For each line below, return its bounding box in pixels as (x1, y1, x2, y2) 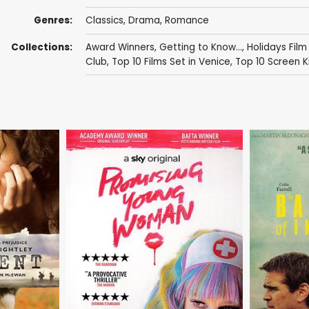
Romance (164, 14, 209, 28)
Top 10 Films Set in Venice (111, 54, 230, 68)
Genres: (33, 14, 72, 28)
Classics (85, 14, 123, 28)
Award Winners (85, 40, 154, 54)
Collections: (10, 40, 72, 54)
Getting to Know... (159, 40, 242, 54)
